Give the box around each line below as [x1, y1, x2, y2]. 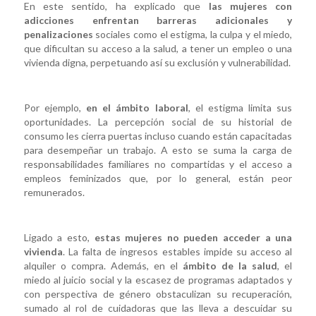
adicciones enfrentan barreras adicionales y [23, 14, 293, 27]
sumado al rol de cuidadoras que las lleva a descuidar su [23, 301, 293, 314]
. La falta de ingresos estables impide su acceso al [62, 245, 293, 257]
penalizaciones [23, 28, 93, 41]
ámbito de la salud [183, 259, 278, 272]
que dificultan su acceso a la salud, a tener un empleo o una [23, 42, 293, 55]
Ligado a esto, [23, 231, 95, 243]
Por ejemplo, [23, 102, 86, 114]
